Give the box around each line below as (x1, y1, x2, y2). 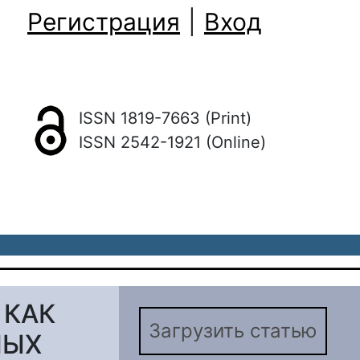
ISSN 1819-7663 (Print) (79, 108, 252, 128)
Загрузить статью (149, 319, 317, 342)
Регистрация (27, 7, 180, 36)
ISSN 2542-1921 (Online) (79, 133, 266, 152)
